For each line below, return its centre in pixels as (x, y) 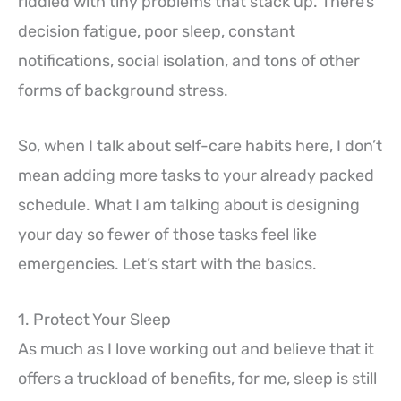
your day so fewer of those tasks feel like (167, 234)
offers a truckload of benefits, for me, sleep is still (197, 378)
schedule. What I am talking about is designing (189, 205)
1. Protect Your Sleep (94, 319)
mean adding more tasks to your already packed (196, 175)
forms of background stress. (123, 91)
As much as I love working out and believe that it (196, 349)
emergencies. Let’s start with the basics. (167, 264)
